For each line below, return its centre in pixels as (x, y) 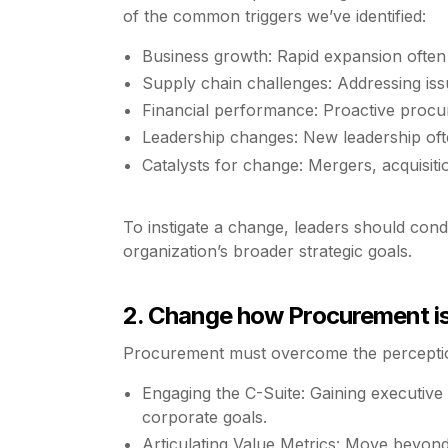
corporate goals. (205, 416)
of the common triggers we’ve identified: (274, 15)
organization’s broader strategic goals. (267, 250)
